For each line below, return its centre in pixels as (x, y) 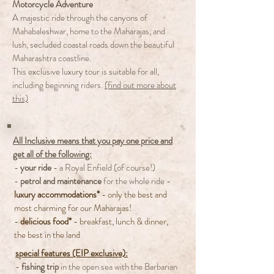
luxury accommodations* (57, 194)
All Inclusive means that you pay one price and (93, 141)
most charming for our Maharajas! (73, 208)
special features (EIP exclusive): (72, 253)
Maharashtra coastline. (53, 58)
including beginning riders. (58, 85)
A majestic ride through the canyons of (80, 18)
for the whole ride (134, 181)
